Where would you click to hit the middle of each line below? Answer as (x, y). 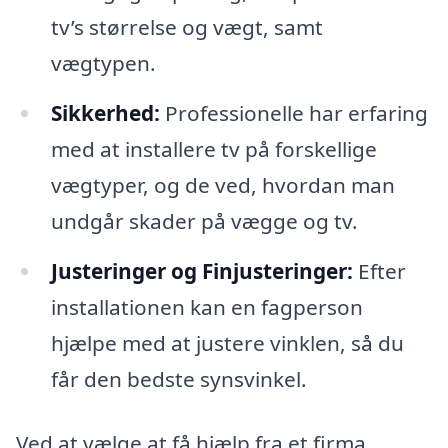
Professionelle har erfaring (293, 112)
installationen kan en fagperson (206, 306)
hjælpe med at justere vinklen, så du (227, 342)
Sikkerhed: (105, 112)
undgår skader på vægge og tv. (204, 220)
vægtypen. (103, 63)
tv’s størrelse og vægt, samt (186, 27)
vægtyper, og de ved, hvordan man (222, 184)
